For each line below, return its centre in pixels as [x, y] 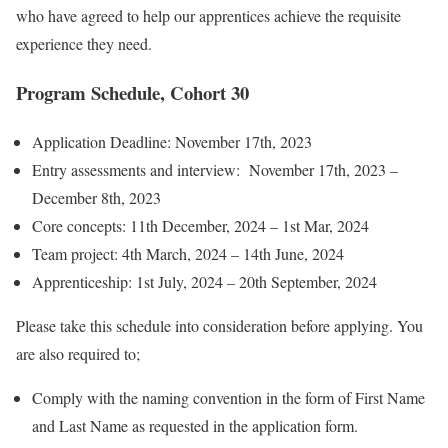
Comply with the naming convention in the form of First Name [228, 397]
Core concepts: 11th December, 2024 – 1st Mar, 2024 [200, 225]
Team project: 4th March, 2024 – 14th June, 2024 [188, 253]
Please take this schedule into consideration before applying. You [219, 325]
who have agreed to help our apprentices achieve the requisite [208, 16]
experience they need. [84, 44]
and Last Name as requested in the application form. [195, 425]
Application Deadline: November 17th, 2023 [172, 141]
